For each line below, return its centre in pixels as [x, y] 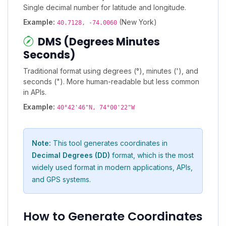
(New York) [137, 22]
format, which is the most [152, 155]
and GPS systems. [61, 179]
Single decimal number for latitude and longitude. [105, 7]
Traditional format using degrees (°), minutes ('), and [111, 71]
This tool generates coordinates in [109, 143]
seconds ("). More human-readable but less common [111, 81]
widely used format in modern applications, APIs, [112, 167]
